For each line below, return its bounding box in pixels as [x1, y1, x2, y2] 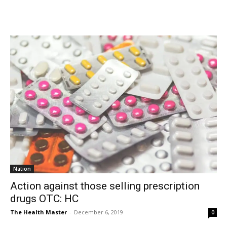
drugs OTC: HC [10, 193, 79, 205]
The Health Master [10, 208, 67, 216]
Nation [13, 165, 31, 173]
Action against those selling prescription [10, 180, 200, 193]
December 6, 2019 [74, 208, 123, 216]
